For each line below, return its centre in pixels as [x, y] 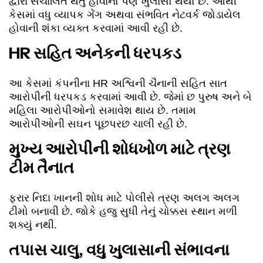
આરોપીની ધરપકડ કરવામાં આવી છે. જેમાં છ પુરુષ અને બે [130, 97]
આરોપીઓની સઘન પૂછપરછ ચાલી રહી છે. [98, 124]
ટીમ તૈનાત [41, 168]
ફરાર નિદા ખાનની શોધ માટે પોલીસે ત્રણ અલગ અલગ [124, 198]
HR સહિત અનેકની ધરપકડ [95, 53]
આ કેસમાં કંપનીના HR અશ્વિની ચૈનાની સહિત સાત [118, 84]
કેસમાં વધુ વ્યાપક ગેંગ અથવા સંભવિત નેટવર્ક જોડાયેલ [125, 15]
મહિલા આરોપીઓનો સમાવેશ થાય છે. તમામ [102, 111]
